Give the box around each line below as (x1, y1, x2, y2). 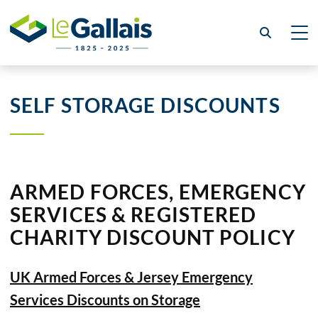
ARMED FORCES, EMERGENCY (10, 180, 306, 204)
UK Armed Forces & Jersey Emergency (10, 268, 253, 285)
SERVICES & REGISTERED (10, 202, 257, 226)
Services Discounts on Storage (10, 291, 200, 308)
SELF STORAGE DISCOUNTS (10, 93, 280, 117)
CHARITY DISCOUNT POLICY (10, 225, 295, 249)
